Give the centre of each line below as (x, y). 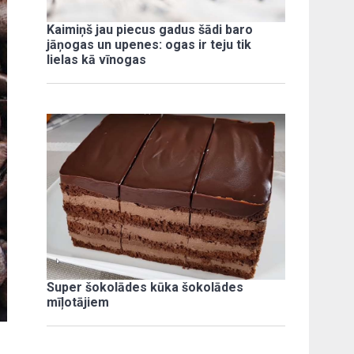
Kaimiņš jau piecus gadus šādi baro (150, 30)
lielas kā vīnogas (97, 60)
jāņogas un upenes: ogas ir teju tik (149, 45)
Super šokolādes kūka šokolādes (145, 287)
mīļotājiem (78, 302)
